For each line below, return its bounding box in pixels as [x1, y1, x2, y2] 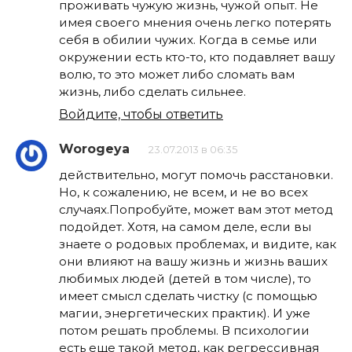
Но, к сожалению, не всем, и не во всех [59, 185, 308, 200]
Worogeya [59, 141, 130, 157]
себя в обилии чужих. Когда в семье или [59, 32, 317, 48]
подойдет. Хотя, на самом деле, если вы [59, 219, 311, 235]
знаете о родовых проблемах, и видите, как [59, 236, 336, 252]
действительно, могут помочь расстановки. [59, 167, 333, 183]
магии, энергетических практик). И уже [59, 306, 310, 321]
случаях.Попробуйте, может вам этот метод [59, 202, 333, 218]
